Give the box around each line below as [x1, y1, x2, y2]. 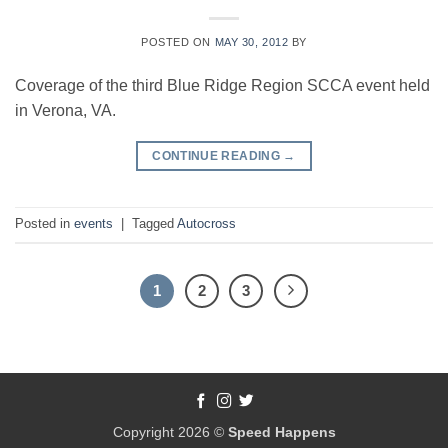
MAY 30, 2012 [214, 35, 289, 48]
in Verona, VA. [15, 101, 116, 119]
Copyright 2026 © [112, 424, 228, 441]
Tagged [132, 216, 177, 232]
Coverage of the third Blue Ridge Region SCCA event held [15, 76, 430, 94]
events [74, 216, 113, 232]
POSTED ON [140, 35, 215, 48]
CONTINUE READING [152, 148, 284, 163]
